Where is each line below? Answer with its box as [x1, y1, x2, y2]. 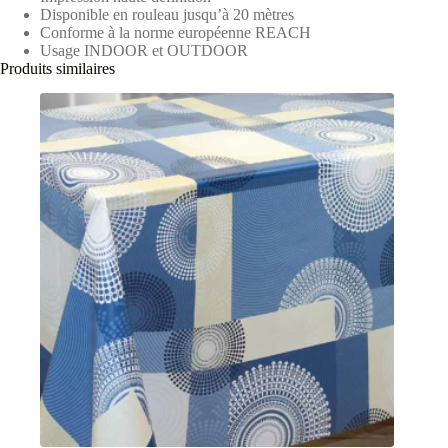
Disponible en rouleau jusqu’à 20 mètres [40, 6, 294, 24]
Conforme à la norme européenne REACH [40, 24, 311, 42]
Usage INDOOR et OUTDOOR [40, 42, 248, 60]
